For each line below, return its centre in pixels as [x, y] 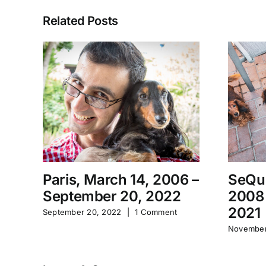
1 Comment [156, 212]
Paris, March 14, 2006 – [121, 180]
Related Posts [81, 21]
